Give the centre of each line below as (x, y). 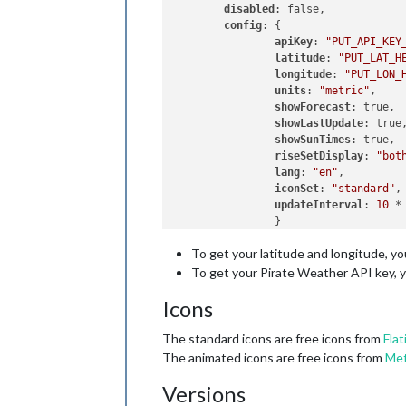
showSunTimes (313, 140)
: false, (300, 10)
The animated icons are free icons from (274, 357)
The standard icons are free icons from (273, 338)
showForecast (313, 107)
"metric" (345, 91)
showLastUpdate (319, 124)
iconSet (297, 189)
